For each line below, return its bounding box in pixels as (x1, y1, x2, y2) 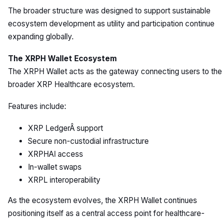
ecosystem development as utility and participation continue (8, 18, 215, 28)
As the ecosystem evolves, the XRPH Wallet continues (8, 196, 197, 205)
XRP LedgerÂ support (28, 123, 103, 133)
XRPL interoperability (28, 175, 101, 185)
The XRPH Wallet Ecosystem (8, 53, 117, 63)
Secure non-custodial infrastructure (28, 136, 149, 146)
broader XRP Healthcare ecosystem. (8, 79, 135, 89)
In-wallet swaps (28, 162, 82, 172)
